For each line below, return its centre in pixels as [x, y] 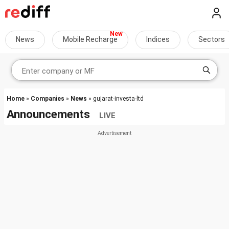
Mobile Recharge [90, 39]
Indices [158, 39]
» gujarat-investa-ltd [115, 99]
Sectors [212, 39]
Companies [48, 99]
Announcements [53, 114]
